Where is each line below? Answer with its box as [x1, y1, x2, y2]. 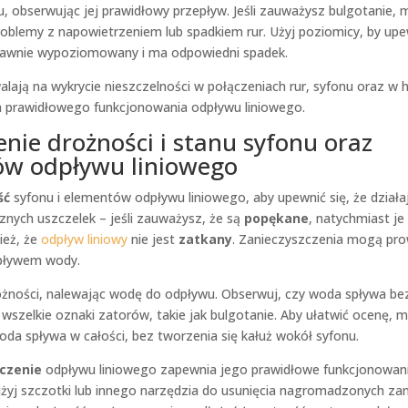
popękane [243, 209, 309, 227]
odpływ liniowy [40, 230, 127, 248]
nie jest [127, 230, 178, 248]
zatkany [178, 230, 232, 248]
